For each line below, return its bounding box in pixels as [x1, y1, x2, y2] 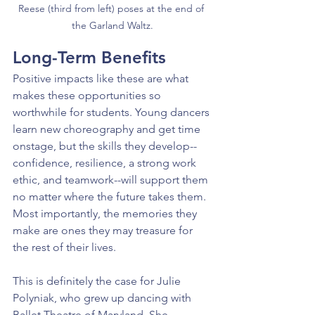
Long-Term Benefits [13, 46, 166, 67]
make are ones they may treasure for [13, 223, 195, 237]
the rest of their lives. [13, 240, 116, 254]
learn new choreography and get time [13, 122, 203, 136]
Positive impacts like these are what [13, 71, 191, 85]
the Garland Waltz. [72, 18, 153, 32]
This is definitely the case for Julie [13, 274, 184, 288]
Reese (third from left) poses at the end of [18, 1, 207, 15]
